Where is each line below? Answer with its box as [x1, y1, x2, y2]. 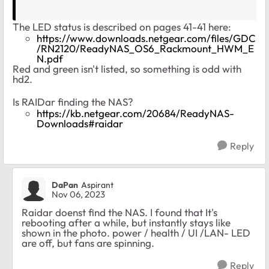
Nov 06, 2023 [52, 189, 105, 201]
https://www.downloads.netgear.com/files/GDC [37, 32, 256, 45]
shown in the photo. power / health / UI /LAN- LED [22, 226, 250, 240]
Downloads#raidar [37, 117, 123, 130]
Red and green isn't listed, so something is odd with [13, 62, 241, 76]
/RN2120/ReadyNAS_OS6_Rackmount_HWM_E [37, 42, 254, 55]
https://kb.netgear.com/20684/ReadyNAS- [37, 107, 234, 120]
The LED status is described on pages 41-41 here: [13, 20, 231, 34]
